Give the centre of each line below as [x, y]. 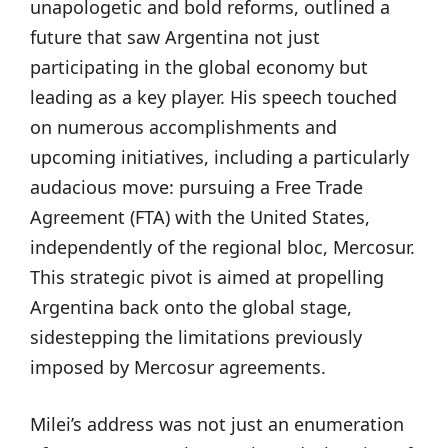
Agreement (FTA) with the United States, [200, 217]
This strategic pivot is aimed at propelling [207, 277]
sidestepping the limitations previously [196, 337]
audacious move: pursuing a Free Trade [196, 187]
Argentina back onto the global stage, [191, 307]
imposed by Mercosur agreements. [178, 367]
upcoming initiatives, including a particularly [219, 157]
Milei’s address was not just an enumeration [217, 424]
